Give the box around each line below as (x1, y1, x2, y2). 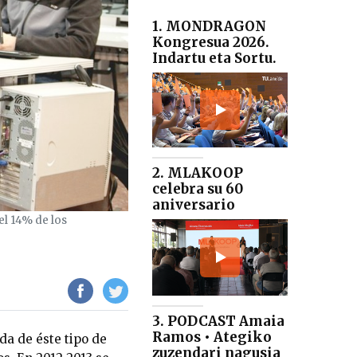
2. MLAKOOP (152, 164, 243, 182)
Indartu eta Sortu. (152, 49, 277, 67)
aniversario (152, 196, 235, 214)
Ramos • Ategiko (152, 328, 272, 347)
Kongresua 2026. (152, 33, 269, 51)
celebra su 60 (152, 180, 243, 198)
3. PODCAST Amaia (152, 312, 284, 331)
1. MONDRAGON (152, 17, 266, 35)
